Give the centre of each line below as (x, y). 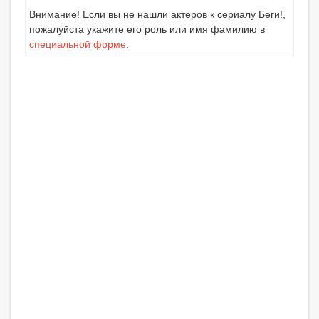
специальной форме (78, 44)
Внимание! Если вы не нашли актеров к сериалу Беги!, (157, 14)
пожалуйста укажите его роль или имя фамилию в (147, 29)
